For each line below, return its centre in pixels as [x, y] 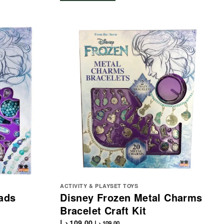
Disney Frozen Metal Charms [131, 197]
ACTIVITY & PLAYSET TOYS [99, 186]
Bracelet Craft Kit [103, 210]
